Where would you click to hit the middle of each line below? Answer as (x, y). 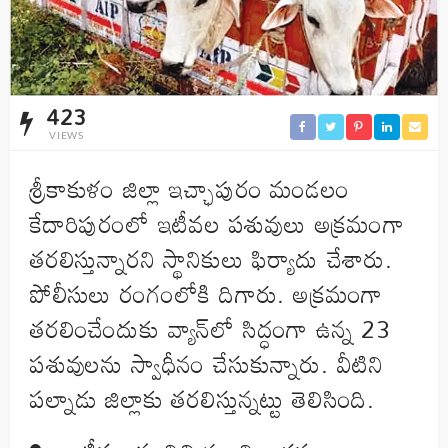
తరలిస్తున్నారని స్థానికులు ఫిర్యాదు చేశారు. (211, 259)
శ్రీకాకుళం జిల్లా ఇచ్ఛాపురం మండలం (190, 189)
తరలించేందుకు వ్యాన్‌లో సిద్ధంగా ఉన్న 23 (210, 329)
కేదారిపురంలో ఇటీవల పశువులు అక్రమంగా (217, 224)
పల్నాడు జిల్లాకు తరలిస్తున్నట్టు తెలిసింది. (202, 399)
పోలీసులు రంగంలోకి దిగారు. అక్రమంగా (207, 294)
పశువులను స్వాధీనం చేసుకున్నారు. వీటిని (207, 364)
